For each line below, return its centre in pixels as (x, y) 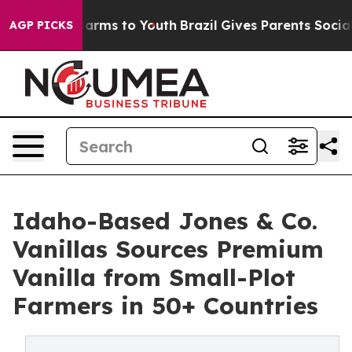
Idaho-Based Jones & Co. (165, 221)
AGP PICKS (41, 25)
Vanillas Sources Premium (168, 249)
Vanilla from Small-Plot (154, 277)
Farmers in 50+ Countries (165, 306)
